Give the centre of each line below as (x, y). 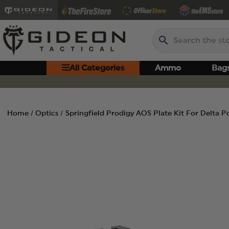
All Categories (97, 68)
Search (166, 34)
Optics (47, 113)
